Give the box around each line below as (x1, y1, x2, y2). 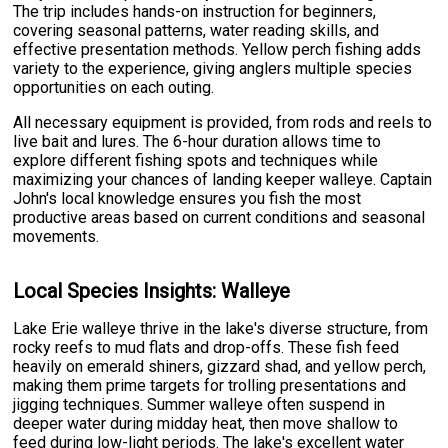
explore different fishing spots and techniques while (13, 151, 379, 171)
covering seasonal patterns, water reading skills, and (13, 21, 380, 41)
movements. (13, 227, 100, 247)
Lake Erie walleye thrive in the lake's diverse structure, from (13, 319, 429, 339)
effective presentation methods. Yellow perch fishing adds (13, 40, 422, 60)
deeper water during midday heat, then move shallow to (13, 414, 399, 434)
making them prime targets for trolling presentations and (13, 376, 407, 396)
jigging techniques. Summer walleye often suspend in (13, 395, 386, 415)
